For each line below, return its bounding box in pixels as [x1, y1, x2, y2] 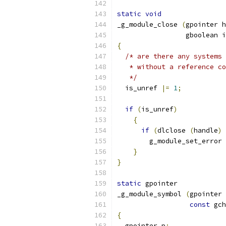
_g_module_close [117, 20, 182, 29]
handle [194, 126, 218, 135]
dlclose [157, 126, 190, 135]
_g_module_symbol [117, 190, 186, 198]
